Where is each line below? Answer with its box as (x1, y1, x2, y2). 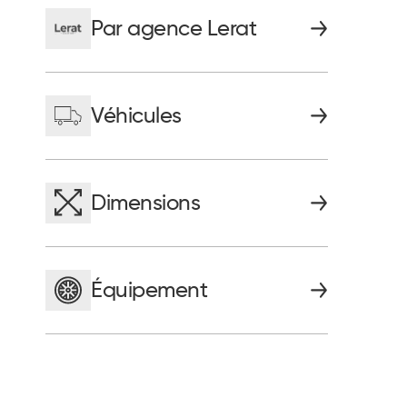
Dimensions (91, 192, 201, 214)
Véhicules (91, 104, 182, 127)
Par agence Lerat (91, 17, 257, 40)
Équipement (91, 279, 208, 302)
